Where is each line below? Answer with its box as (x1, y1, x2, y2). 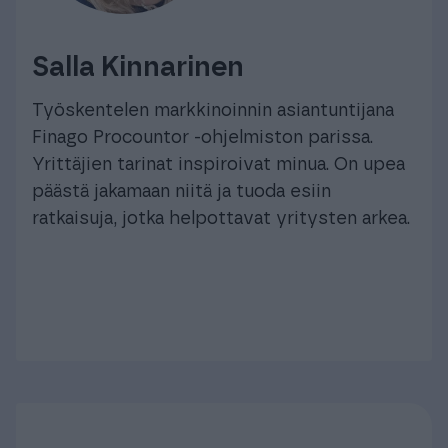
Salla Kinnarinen (32, 53, 244, 82)
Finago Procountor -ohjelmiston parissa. (32, 128, 373, 147)
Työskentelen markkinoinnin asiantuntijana (32, 101, 394, 120)
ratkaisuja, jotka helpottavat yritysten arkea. (32, 209, 410, 228)
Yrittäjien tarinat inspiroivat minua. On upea (32, 155, 405, 174)
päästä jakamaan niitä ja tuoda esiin (32, 182, 331, 201)
